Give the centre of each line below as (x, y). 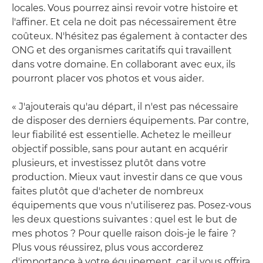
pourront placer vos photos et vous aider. (108, 78)
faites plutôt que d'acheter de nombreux (108, 191)
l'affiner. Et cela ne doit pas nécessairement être (124, 22)
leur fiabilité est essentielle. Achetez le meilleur (122, 134)
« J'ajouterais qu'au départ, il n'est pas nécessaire (125, 106)
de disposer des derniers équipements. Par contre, (130, 120)
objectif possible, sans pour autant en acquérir (120, 149)
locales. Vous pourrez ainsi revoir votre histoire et (125, 8)
